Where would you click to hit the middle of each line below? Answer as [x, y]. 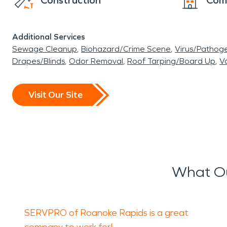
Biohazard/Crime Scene [126, 49]
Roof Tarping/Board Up [171, 61]
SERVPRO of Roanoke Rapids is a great [106, 213]
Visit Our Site [55, 94]
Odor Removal [96, 61]
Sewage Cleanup [45, 49]
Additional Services [49, 37]
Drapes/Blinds [39, 61]
